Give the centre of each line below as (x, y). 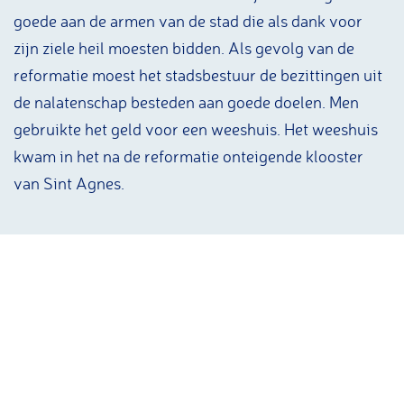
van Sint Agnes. (69, 183)
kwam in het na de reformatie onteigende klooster (188, 156)
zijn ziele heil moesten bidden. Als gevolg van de (184, 48)
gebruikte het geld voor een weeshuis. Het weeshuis (196, 129)
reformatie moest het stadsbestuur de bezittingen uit (198, 75)
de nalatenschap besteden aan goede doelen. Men (186, 102)
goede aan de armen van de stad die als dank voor (188, 21)
